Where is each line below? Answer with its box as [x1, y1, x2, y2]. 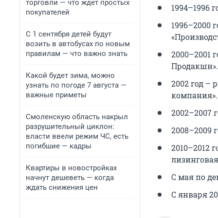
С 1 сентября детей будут [26, 30, 111, 38]
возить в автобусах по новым [26, 39, 130, 48]
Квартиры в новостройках [26, 163, 117, 172]
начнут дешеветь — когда [26, 173, 114, 182]
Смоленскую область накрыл [26, 112, 128, 121]
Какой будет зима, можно [26, 71, 115, 80]
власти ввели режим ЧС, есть [26, 132, 128, 141]
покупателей [26, 8, 70, 17]
